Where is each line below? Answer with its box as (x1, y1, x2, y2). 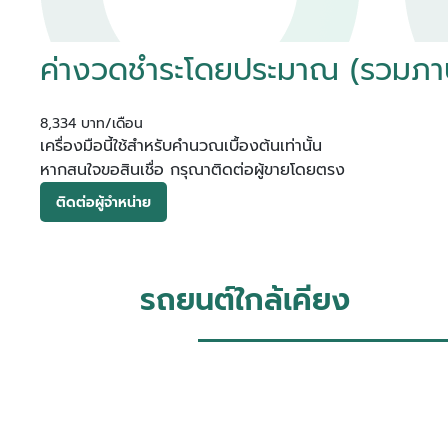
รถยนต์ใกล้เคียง (140, 277, 350, 323)
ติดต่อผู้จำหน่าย (56, 191, 151, 213)
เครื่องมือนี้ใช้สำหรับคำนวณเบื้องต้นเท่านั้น (40, 134, 322, 158)
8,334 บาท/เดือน (40, 113, 143, 134)
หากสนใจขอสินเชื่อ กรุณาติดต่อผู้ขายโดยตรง (40, 158, 345, 182)
